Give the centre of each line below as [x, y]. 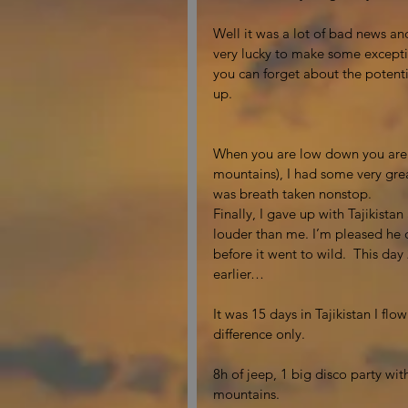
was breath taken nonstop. [294, 194]
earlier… [240, 274]
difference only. [261, 334]
